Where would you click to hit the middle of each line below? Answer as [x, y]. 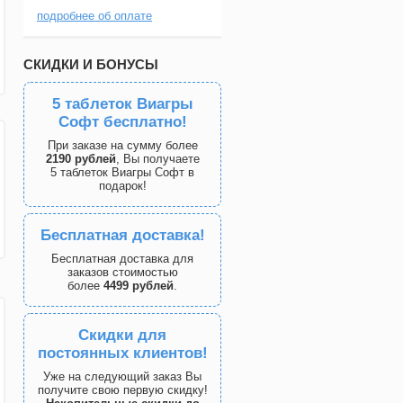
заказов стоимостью [122, 272]
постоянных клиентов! [122, 353]
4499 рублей [139, 286]
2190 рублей [81, 159]
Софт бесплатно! [122, 122]
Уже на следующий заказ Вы [122, 376]
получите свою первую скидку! [122, 390]
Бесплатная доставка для [122, 259]
